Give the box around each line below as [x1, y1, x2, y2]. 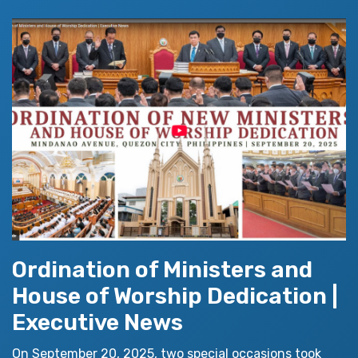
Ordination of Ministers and [12, 257, 312, 284]
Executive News [12, 309, 183, 336]
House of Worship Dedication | [12, 283, 338, 310]
